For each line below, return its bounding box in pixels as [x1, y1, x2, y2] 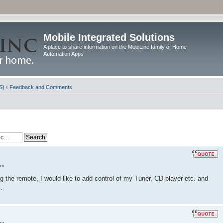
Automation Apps [43, 51, 84, 57]
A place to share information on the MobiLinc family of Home [43, 44, 187, 50]
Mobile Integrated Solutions [43, 32, 175, 43]
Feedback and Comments [9, 84, 72, 90]
